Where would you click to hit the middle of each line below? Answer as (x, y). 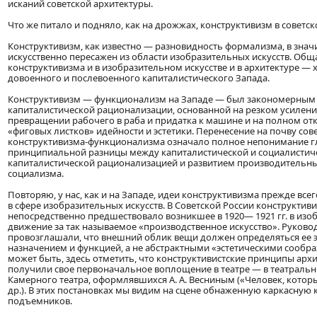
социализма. (36, 174)
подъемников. (40, 301)
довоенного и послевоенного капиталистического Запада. (139, 78)
